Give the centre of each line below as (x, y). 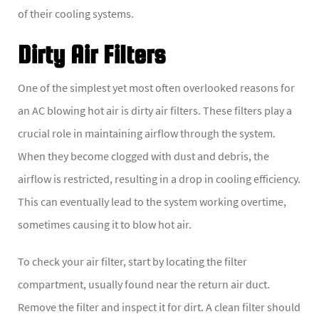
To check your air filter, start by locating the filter (132, 262)
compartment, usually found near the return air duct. (144, 284)
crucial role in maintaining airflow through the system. (147, 134)
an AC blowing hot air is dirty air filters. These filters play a (155, 111)
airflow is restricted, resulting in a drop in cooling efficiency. (159, 179)
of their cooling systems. (76, 14)
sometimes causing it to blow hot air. (105, 225)
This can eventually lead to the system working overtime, (152, 202)
